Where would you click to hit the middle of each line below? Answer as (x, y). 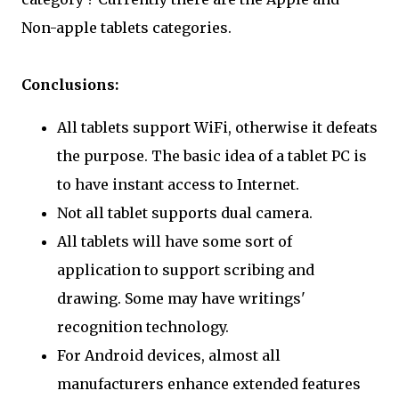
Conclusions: (70, 85)
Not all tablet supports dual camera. (185, 213)
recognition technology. (143, 327)
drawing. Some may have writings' (181, 298)
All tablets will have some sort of (175, 241)
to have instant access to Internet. (178, 184)
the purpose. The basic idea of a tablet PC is (212, 156)
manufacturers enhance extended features (209, 384)
